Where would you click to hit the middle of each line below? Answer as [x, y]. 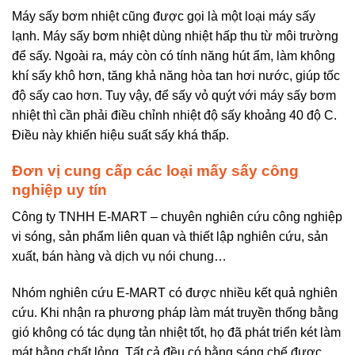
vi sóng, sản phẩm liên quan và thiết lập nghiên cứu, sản [170, 237]
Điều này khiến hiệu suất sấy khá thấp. [120, 135]
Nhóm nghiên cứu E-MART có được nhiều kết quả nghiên [175, 292]
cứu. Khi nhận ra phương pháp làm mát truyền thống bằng [175, 312]
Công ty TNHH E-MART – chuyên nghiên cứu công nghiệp [177, 217]
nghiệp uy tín [61, 189]
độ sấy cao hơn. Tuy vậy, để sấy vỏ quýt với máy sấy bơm [174, 95]
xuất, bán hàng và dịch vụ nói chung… [119, 257]
